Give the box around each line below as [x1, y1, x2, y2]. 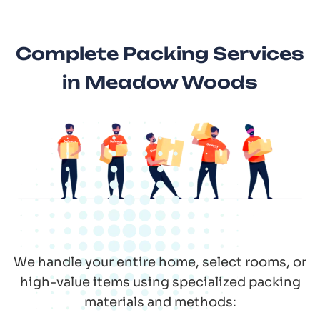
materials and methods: [84, 294, 236, 310]
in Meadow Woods [62, 71, 258, 94]
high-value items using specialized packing [19, 274, 301, 290]
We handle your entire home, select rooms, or [14, 254, 306, 270]
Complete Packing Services [16, 43, 304, 65]
